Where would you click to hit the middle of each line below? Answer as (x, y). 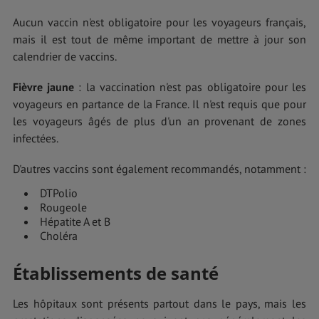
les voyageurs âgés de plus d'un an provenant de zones (159, 121)
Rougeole (63, 208)
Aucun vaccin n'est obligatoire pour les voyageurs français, (159, 22)
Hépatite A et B (75, 222)
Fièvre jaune (44, 87)
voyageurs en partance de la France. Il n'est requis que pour (159, 104)
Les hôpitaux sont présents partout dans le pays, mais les (159, 304)
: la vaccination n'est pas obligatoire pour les (190, 87)
